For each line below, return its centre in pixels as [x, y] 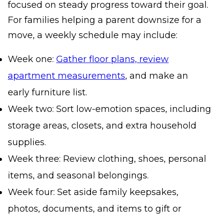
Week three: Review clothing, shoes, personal [107, 159]
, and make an [157, 76]
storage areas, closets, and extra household [102, 126]
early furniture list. [47, 93]
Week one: [32, 59]
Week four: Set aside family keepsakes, [93, 192]
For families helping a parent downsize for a [105, 20]
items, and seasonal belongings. [78, 176]
